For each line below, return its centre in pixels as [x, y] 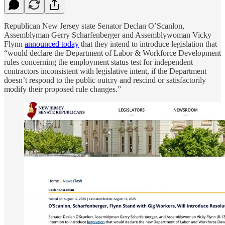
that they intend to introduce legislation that [148, 44]
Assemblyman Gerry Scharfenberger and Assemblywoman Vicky [108, 35]
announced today [52, 44]
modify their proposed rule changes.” [63, 89]
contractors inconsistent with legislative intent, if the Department [105, 71]
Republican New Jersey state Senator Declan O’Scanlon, [94, 26]
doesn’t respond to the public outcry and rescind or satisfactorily [105, 80]
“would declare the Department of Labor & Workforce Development [113, 53]
